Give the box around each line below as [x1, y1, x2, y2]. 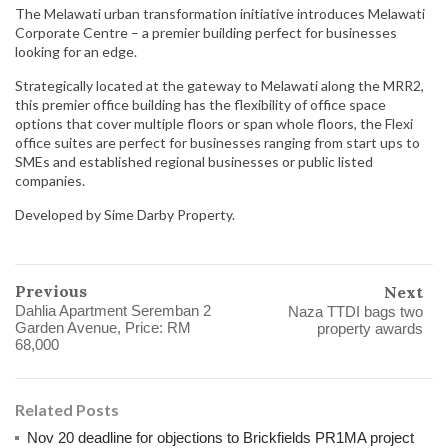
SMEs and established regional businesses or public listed [15, 153, 373, 171]
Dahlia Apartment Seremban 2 [15, 302, 211, 320]
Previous [15, 281, 87, 302]
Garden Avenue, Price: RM [15, 319, 191, 337]
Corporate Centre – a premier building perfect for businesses [15, 24, 397, 42]
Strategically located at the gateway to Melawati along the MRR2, [15, 77, 424, 95]
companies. [15, 172, 85, 190]
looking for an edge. [15, 43, 137, 61]
